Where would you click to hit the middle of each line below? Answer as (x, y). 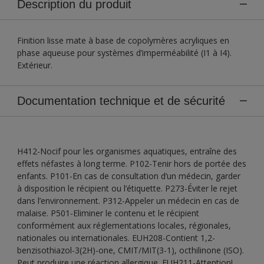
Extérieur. (35, 65)
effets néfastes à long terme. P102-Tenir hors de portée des (132, 163)
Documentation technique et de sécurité (121, 100)
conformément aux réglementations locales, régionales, (124, 225)
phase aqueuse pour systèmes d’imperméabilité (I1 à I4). (124, 52)
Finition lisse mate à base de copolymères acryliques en (123, 40)
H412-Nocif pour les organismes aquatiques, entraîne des (127, 151)
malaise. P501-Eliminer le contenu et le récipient (108, 213)
